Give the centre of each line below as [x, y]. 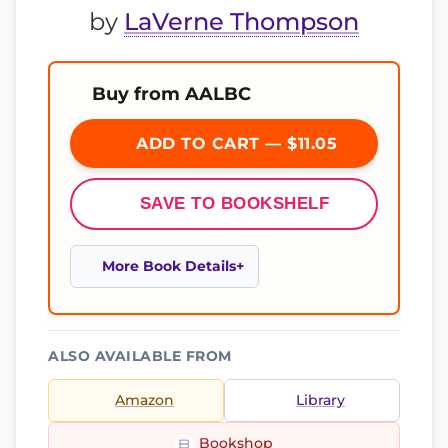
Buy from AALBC [171, 93]
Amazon [144, 400]
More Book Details [169, 266]
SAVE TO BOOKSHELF [234, 203]
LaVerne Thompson [241, 21]
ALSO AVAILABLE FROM [140, 356]
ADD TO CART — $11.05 [234, 143]
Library [320, 400]
